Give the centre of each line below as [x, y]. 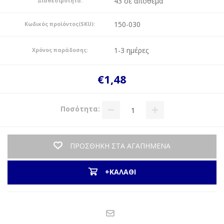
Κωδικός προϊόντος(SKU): [60, 24]
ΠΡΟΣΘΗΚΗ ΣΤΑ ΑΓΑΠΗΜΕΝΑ [120, 146]
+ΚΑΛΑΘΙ [120, 171]
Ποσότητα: [80, 108]
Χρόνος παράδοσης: [60, 50]
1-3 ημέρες [131, 50]
